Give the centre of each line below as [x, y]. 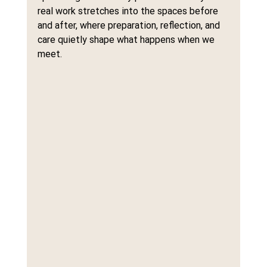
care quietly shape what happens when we [127, 40]
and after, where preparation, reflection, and [130, 25]
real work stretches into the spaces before [129, 11]
